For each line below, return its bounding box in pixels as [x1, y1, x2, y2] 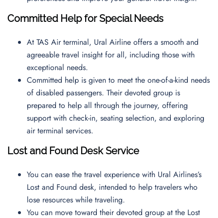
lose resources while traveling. [27, 194, 130, 205]
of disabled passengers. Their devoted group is [27, 87, 180, 98]
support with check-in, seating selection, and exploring [27, 112, 204, 124]
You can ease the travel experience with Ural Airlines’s [27, 169, 201, 180]
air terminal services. [27, 125, 96, 136]
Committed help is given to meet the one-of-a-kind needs [27, 74, 210, 86]
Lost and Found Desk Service [7, 145, 139, 157]
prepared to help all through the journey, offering [27, 100, 188, 111]
